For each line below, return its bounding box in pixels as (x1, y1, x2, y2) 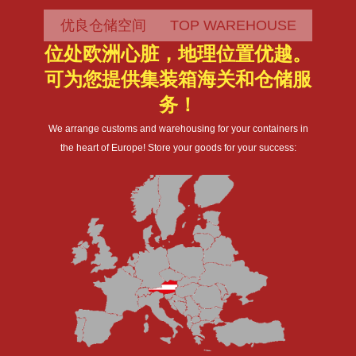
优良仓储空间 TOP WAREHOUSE (60, 17, 296, 33)
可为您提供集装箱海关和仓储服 (44, 68, 311, 90)
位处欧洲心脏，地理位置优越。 (44, 43, 311, 64)
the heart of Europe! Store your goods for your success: (60, 141, 296, 153)
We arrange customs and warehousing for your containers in (48, 122, 308, 134)
